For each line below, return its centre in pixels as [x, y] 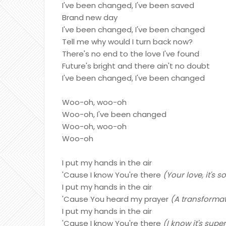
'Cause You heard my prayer [116, 199]
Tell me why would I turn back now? [127, 42]
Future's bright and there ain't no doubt [136, 66]
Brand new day [90, 17]
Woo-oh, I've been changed [114, 114]
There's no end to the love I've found [131, 54]
